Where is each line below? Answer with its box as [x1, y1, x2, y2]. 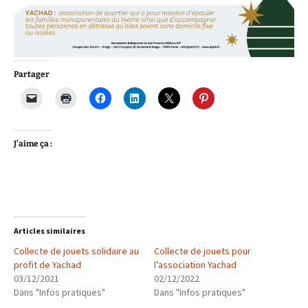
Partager [14, 69, 49, 80]
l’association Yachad [154, 258, 236, 272]
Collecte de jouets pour [154, 245, 251, 258]
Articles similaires [14, 225, 85, 236]
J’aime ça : [14, 139, 52, 149]
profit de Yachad [14, 258, 81, 272]
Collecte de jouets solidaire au [14, 245, 139, 258]
